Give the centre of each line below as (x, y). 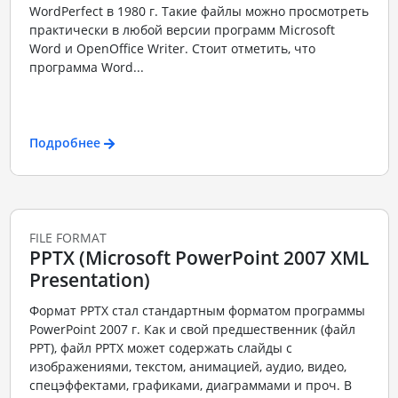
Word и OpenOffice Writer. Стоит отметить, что (172, 48)
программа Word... (86, 67)
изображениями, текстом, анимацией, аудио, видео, (187, 366)
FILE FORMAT (68, 238)
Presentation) (89, 280)
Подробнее (64, 142)
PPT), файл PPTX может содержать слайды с (160, 347)
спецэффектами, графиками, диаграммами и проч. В (190, 385)
